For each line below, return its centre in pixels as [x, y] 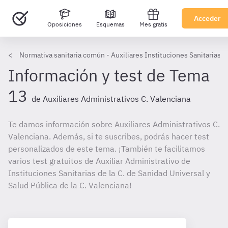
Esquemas [110, 24]
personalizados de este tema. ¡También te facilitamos [107, 149]
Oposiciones [64, 24]
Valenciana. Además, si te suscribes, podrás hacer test [109, 136]
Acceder [207, 18]
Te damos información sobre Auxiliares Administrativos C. [114, 124]
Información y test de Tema [109, 75]
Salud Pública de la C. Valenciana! [70, 185]
